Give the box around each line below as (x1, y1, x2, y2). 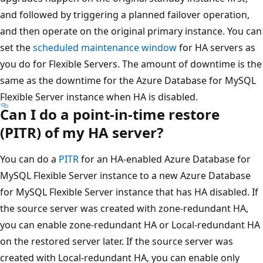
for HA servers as (177, 41, 255, 54)
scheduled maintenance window (33, 41, 177, 54)
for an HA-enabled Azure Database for (79, 152, 251, 166)
